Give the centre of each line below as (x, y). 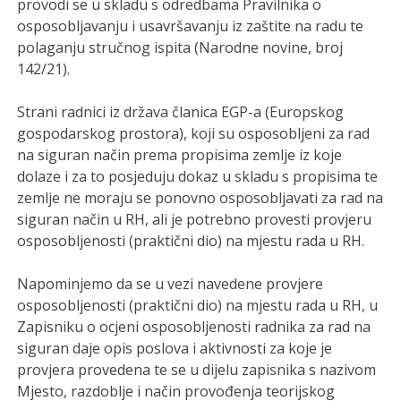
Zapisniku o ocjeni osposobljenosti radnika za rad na (194, 326)
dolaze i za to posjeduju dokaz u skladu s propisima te (198, 176)
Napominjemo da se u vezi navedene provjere (171, 283)
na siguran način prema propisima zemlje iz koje (180, 154)
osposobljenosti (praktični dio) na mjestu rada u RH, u (198, 305)
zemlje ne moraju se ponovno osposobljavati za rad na (200, 197)
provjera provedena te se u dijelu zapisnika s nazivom (197, 369)
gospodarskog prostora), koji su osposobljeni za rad (194, 133)
